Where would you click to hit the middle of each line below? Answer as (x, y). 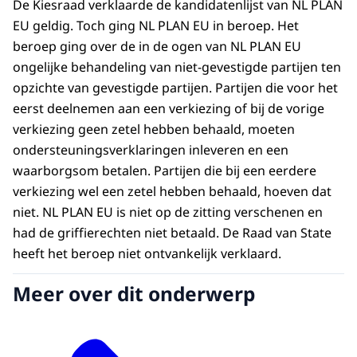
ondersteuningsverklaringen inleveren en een (151, 150)
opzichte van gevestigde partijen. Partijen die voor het (175, 88)
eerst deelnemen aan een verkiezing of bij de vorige (169, 109)
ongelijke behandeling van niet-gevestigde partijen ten (177, 67)
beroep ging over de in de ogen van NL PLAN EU (157, 47)
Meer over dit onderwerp (134, 293)
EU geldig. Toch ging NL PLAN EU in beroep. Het (156, 26)
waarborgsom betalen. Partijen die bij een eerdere (165, 171)
